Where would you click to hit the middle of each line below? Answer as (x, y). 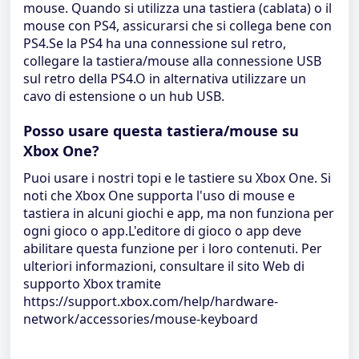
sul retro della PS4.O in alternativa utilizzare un (165, 79)
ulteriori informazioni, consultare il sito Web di (164, 266)
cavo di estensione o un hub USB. (124, 96)
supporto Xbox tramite (92, 284)
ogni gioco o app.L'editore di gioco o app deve (162, 231)
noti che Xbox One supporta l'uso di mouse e (159, 196)
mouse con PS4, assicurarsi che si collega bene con (177, 26)
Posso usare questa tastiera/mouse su (161, 131)
